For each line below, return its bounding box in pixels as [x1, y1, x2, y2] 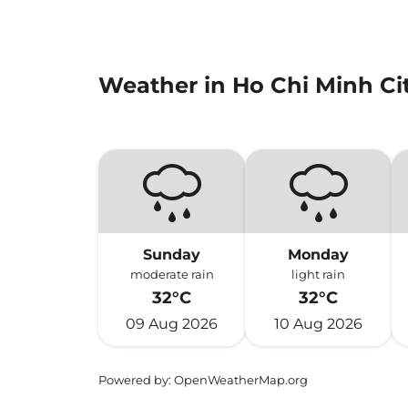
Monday [288, 246, 350, 263]
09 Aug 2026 [126, 315, 219, 332]
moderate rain [129, 267, 214, 281]
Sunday [143, 246, 201, 263]
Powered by [98, 372, 168, 387]
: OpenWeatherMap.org [168, 372, 308, 387]
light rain [291, 267, 346, 281]
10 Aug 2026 [274, 315, 363, 332]
